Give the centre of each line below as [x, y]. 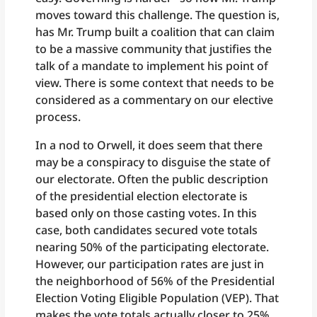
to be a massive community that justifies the [154, 49]
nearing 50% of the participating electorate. [152, 247]
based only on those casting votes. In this [146, 213]
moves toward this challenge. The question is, [158, 15]
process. [58, 117]
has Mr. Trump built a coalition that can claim [155, 32]
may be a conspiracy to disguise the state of [153, 162]
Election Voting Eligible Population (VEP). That [157, 298]
